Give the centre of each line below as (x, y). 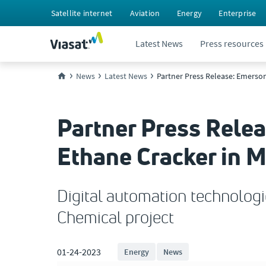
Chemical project (115, 217)
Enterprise (237, 13)
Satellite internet (82, 13)
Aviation (145, 13)
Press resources (232, 43)
